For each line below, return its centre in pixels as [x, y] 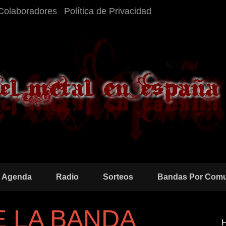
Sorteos [118, 177]
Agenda [17, 177]
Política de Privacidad [108, 11]
